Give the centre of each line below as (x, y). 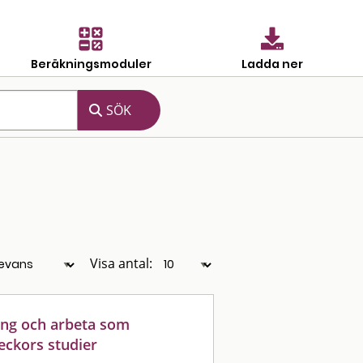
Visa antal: (121, 263)
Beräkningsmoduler (91, 64)
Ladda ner (272, 64)
